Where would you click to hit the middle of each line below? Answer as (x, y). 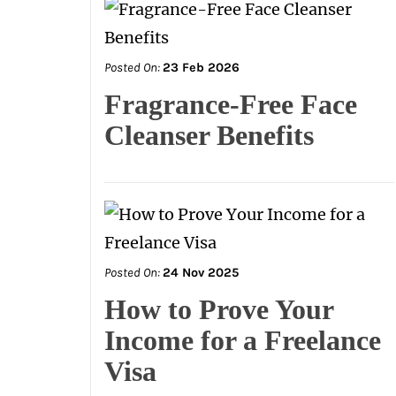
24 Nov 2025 (201, 273)
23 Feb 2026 (201, 68)
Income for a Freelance (243, 340)
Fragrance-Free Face (231, 104)
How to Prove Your (219, 309)
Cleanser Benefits (209, 135)
